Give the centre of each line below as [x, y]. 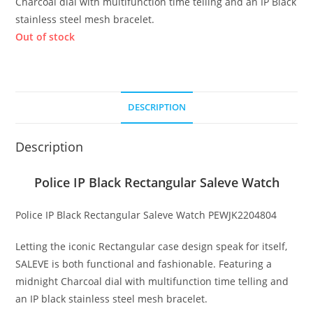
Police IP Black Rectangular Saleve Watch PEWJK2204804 [146, 215]
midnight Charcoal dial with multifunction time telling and [152, 282]
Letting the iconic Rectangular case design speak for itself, [152, 247]
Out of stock [45, 37]
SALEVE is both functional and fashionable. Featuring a [144, 264]
